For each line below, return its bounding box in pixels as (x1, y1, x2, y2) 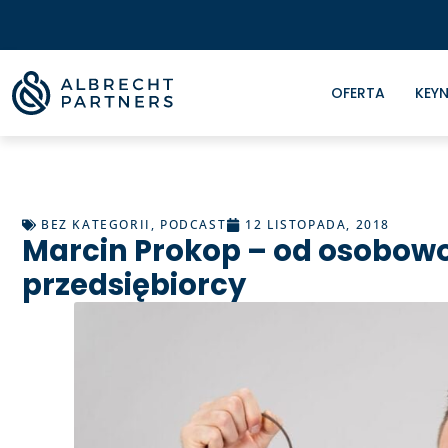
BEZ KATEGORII (41, 216, 151, 233)
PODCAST (160, 216, 227, 233)
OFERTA (330, 83, 385, 103)
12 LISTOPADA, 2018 (245, 216, 391, 233)
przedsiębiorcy (22, 265, 246, 305)
